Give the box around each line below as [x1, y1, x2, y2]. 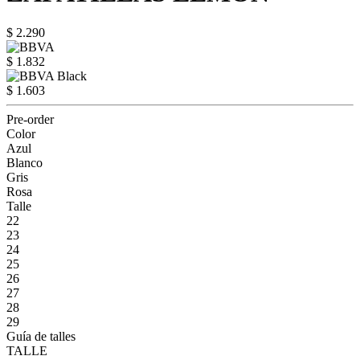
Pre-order [6, 112, 54, 126]
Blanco [6, 155, 43, 170]
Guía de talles [6, 329, 76, 343]
